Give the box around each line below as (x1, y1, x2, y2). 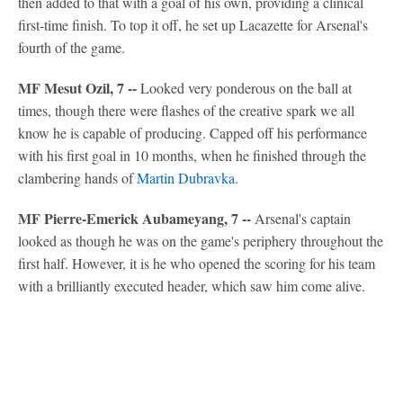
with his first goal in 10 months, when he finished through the (18, 145, 366, 165)
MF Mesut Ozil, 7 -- (18, 76, 137, 98)
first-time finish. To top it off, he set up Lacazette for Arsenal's (18, 14, 368, 34)
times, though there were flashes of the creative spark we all (18, 100, 354, 120)
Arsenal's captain (255, 208, 351, 228)
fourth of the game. (18, 37, 125, 57)
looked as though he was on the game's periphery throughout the (18, 230, 383, 250)
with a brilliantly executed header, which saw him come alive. (18, 275, 365, 295)
